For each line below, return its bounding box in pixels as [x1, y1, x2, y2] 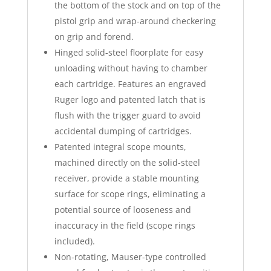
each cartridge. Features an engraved [54, 78, 206, 90]
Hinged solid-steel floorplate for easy [54, 47, 203, 58]
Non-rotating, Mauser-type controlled [54, 251, 206, 263]
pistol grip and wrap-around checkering [54, 15, 216, 27]
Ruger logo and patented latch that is [54, 94, 206, 105]
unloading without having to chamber [54, 62, 207, 74]
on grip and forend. [54, 31, 134, 42]
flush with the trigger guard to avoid [54, 109, 201, 121]
